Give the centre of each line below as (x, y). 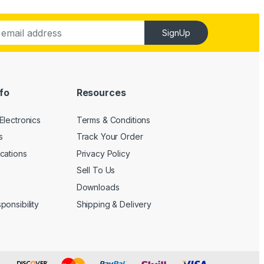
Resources (101, 92)
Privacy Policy (103, 153)
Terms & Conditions (113, 120)
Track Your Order (110, 137)
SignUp (176, 33)
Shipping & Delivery (114, 204)
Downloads (98, 187)
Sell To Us (96, 170)
